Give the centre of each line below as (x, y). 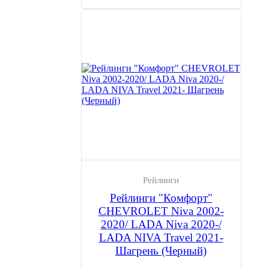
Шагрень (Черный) (161, 251)
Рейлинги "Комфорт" (161, 198)
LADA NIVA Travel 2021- (161, 237)
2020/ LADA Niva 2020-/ (161, 224)
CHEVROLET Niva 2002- (161, 211)
